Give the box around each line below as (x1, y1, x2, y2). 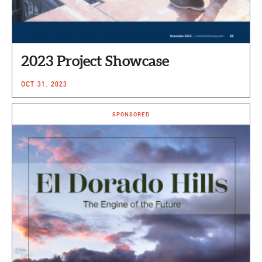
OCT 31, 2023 (21, 79, 68, 88)
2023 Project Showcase (21, 52, 169, 69)
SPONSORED (112, 110, 150, 118)
